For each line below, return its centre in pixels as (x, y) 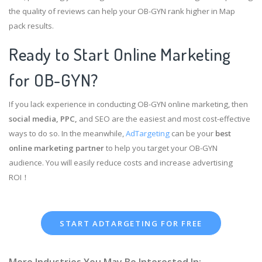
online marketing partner (56, 148)
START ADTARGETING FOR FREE (131, 223)
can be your (192, 133)
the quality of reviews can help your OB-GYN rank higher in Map (122, 11)
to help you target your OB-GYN (161, 148)
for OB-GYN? (54, 80)
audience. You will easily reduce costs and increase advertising (121, 162)
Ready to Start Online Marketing (120, 54)
